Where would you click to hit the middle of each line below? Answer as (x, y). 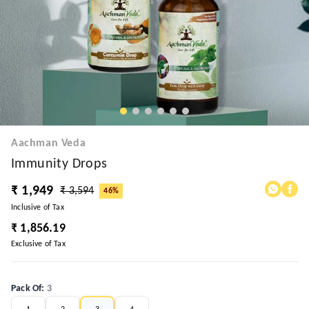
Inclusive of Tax (38, 208)
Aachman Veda (49, 143)
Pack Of (27, 289)
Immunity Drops (59, 164)
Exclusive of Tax (38, 244)
